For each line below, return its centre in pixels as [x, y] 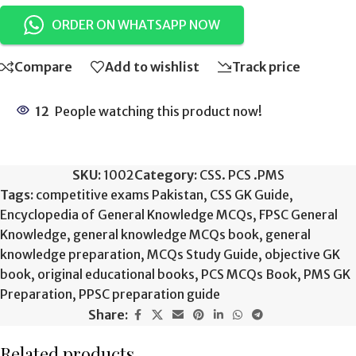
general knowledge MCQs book [166, 234]
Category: [165, 174]
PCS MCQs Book [249, 274]
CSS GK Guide [250, 194]
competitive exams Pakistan [120, 194]
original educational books [116, 274]
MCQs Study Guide [203, 254]
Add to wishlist [152, 67]
